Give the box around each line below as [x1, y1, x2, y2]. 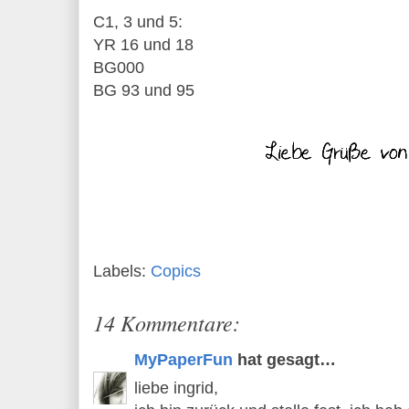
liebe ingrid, [134, 379, 218, 398]
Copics [151, 261, 201, 280]
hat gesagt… [233, 350, 336, 369]
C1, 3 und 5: [93, 13, 183, 32]
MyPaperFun [134, 350, 233, 369]
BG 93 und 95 [93, 81, 194, 100]
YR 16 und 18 [93, 36, 194, 55]
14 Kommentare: [93, 307, 240, 337]
